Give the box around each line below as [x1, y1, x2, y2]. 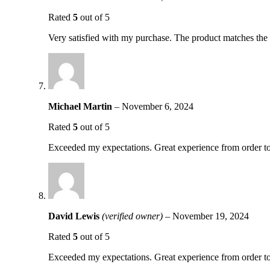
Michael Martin [48, 101, 115, 112]
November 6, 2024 [122, 101, 193, 112]
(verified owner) [102, 211, 163, 222]
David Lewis [48, 211, 102, 222]
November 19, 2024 [172, 211, 249, 222]
